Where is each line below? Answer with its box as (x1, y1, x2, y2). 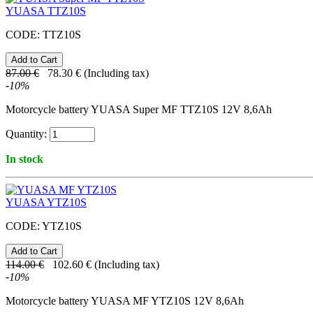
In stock (6, 153, 43, 166)
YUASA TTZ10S (6, 5, 86, 17)
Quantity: (6, 128, 47, 140)
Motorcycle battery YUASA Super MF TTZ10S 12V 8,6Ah (6, 103, 272, 116)
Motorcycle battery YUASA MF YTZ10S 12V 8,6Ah (6, 295, 244, 307)
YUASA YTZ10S (6, 196, 87, 209)
